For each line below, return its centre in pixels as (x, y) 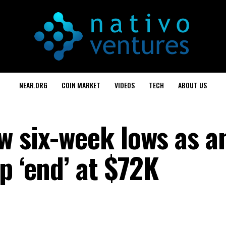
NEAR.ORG (33, 85)
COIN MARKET (81, 85)
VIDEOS (125, 85)
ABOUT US (192, 85)
